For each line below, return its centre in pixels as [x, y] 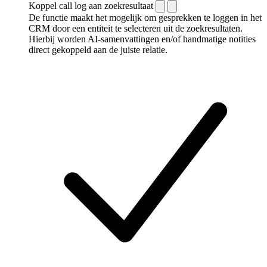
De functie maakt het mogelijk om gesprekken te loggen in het [145, 17]
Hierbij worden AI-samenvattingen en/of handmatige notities [142, 39]
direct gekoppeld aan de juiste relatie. [98, 49]
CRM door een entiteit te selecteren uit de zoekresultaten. [136, 28]
